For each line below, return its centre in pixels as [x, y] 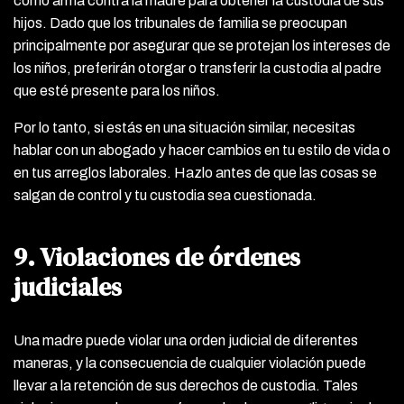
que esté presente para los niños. [117, 90]
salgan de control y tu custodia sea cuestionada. [165, 195]
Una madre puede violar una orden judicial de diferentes [186, 340]
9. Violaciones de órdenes [157, 257]
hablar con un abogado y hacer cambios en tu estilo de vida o [202, 150]
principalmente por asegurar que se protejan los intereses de [202, 45]
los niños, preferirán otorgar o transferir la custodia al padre [197, 68]
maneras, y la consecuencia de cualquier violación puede [190, 363]
